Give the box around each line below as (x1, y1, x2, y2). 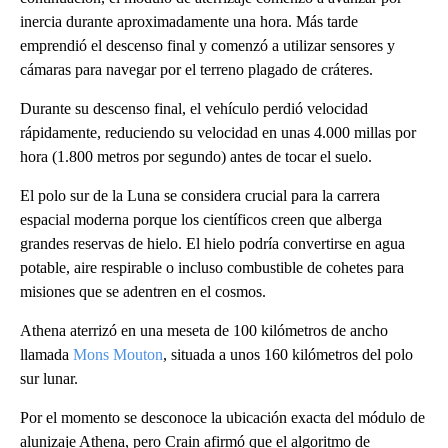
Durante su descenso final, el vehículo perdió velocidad (20, 100, 368, 117)
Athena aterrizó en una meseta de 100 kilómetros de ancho (20, 322, 388, 339)
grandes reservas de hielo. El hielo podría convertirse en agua (20, 235, 405, 252)
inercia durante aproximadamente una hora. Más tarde (20, 13, 358, 30)
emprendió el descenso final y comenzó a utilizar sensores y (20, 37, 395, 54)
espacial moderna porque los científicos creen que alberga (20, 211, 382, 228)
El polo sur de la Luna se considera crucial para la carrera (20, 187, 380, 204)
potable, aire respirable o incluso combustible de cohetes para (20, 259, 404, 276)
